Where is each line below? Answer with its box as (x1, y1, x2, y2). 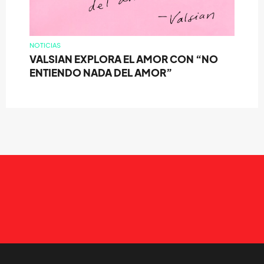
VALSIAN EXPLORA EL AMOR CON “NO (29, 53, 218, 66)
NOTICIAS (29, 41, 61, 50)
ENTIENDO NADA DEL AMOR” (29, 67, 172, 80)
